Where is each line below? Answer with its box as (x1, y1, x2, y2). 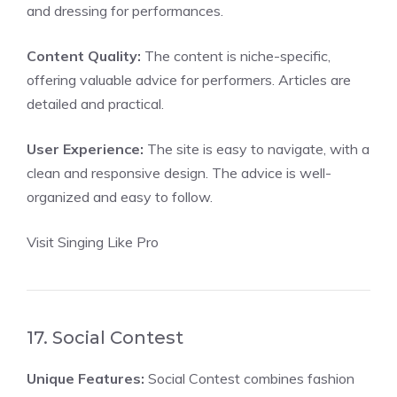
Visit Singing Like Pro (27, 233, 159, 251)
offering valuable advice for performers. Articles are (27, 71, 351, 89)
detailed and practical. (27, 95, 164, 113)
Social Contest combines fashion (144, 370, 354, 387)
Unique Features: (27, 370, 144, 387)
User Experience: (27, 140, 144, 158)
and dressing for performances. (27, 2, 223, 19)
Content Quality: (27, 47, 141, 65)
